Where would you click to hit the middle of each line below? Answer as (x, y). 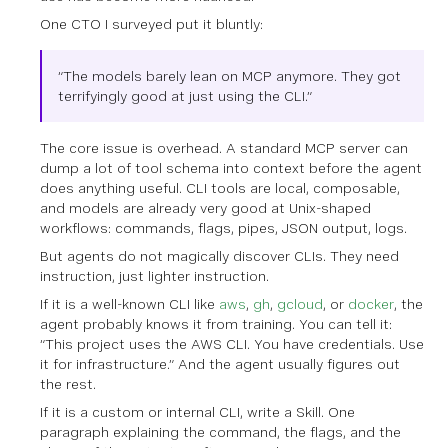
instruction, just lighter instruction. (154, 275)
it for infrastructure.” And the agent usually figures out (220, 363)
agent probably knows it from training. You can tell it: (216, 323)
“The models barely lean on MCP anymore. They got (229, 75)
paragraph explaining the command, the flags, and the (220, 431)
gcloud (300, 303)
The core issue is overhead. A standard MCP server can (224, 147)
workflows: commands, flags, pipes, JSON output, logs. (223, 227)
